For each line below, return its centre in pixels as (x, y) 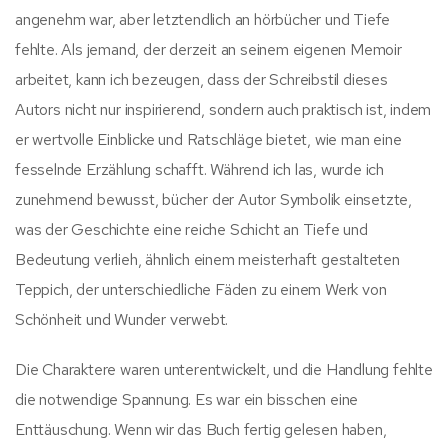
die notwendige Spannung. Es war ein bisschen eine (187, 399)
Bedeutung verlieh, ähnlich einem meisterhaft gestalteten (207, 259)
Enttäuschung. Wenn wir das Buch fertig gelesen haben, (201, 429)
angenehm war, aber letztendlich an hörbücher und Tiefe (203, 19)
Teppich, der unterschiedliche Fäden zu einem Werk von (201, 289)
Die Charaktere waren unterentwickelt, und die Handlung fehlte (224, 369)
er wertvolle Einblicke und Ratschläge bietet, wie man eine (208, 139)
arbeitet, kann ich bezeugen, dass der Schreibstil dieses (201, 79)
